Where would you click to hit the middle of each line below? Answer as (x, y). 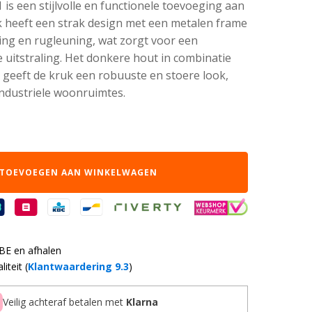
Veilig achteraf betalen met (64, 302)
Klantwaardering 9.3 (78, 266)
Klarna (142, 302)
